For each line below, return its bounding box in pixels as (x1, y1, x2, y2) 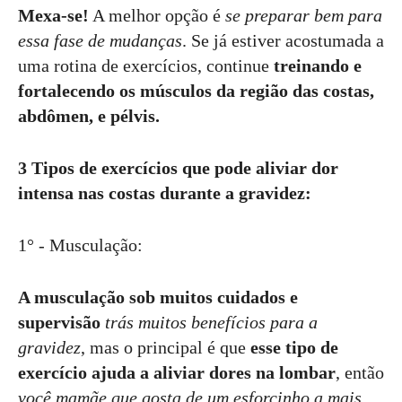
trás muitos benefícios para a (105, 312, 318, 332)
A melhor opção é (89, 5, 225, 25)
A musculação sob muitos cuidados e (18, 287, 298, 307)
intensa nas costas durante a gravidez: (18, 183, 311, 203)
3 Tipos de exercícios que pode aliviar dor (18, 158, 338, 178)
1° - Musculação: (18, 235, 143, 255)
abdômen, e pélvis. (18, 106, 160, 126)
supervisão (18, 312, 100, 332)
